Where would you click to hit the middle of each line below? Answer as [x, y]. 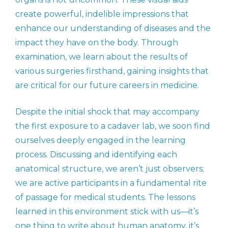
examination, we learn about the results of [102, 57]
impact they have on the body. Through [97, 43]
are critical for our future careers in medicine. [107, 85]
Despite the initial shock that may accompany [107, 112]
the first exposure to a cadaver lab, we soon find [113, 126]
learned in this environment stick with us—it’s [107, 212]
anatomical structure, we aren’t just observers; [110, 169]
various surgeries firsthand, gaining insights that [112, 71]
